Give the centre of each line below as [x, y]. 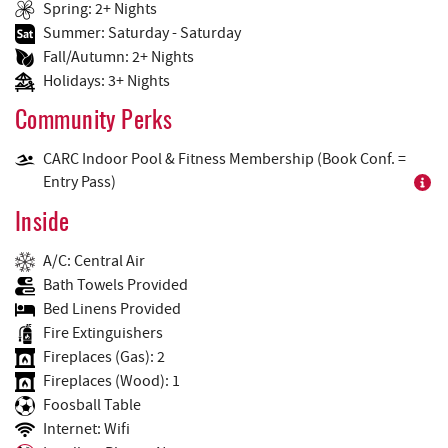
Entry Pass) [79, 182]
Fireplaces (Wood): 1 [111, 381]
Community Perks [94, 122]
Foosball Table [92, 405]
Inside [42, 224]
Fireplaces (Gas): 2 [104, 357]
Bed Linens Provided [112, 309]
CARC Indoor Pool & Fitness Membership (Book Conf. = [224, 159]
